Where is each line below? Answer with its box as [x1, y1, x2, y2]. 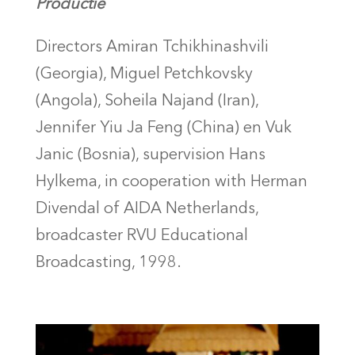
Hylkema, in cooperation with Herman [35, 174, 307, 191]
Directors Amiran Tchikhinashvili [35, 40, 269, 56]
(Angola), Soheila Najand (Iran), [35, 94, 258, 110]
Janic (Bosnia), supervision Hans [35, 147, 265, 164]
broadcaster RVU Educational [35, 228, 248, 245]
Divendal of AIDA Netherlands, [35, 201, 258, 218]
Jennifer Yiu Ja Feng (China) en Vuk [35, 120, 292, 137]
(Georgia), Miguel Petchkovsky [35, 67, 253, 83]
